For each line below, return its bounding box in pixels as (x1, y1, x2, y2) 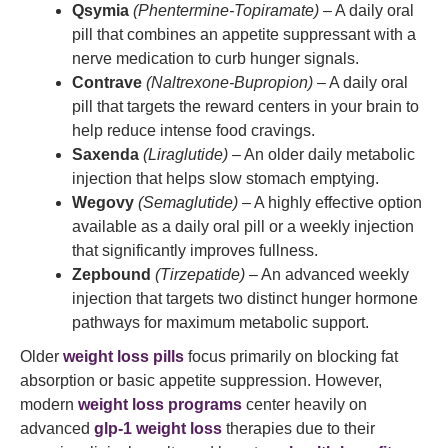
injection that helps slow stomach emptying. (72, 170, 379, 187)
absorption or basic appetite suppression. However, (20, 372, 382, 389)
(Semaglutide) (138, 194, 238, 211)
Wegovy (72, 194, 134, 211)
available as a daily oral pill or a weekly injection (72, 218, 414, 235)
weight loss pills (63, 348, 184, 365)
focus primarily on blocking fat (184, 348, 398, 365)
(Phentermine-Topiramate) (133, 2, 319, 19)
